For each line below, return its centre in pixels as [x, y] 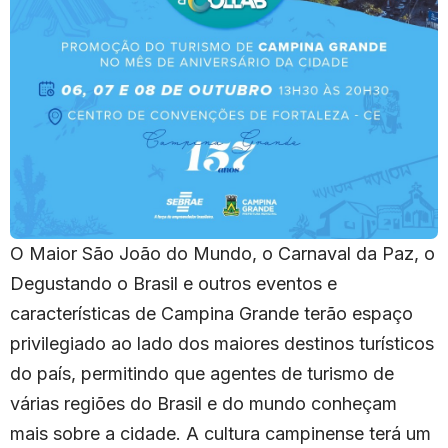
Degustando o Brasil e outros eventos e [173, 284]
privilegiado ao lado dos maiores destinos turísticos [222, 344]
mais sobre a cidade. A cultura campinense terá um [220, 434]
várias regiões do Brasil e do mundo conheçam [203, 404]
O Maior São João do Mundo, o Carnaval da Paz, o [222, 254]
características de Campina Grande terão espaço [211, 314]
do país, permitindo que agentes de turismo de [202, 374]
